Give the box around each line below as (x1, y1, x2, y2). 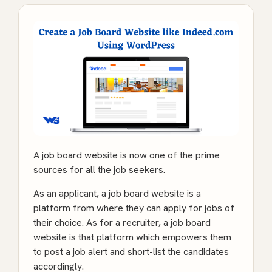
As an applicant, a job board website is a (33, 187, 201, 200)
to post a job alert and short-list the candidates (33, 245, 229, 259)
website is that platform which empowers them (33, 231, 231, 244)
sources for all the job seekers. (33, 163, 165, 177)
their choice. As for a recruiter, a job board (33, 216, 211, 229)
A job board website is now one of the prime (33, 149, 220, 162)
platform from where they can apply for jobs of (33, 202, 234, 215)
